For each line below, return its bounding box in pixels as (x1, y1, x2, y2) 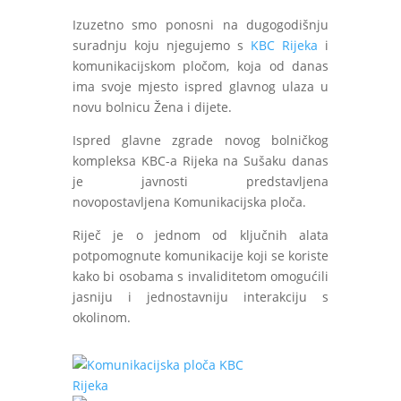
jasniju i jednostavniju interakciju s (72, 288, 329, 305)
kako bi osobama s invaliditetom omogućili (72, 268, 329, 285)
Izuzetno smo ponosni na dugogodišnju (72, 16, 329, 33)
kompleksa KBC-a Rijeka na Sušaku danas (72, 152, 329, 169)
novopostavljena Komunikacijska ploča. (72, 193, 306, 210)
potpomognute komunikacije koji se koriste (72, 247, 329, 264)
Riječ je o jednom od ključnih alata (72, 226, 329, 243)
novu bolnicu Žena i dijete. (72, 98, 232, 115)
